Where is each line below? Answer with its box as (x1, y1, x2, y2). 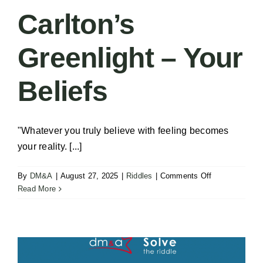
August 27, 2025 (60, 171, 119, 181)
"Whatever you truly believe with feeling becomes (18, 126, 229, 136)
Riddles (126, 171, 153, 181)
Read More (18, 184, 56, 194)
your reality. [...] (18, 141, 82, 152)
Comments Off (160, 171, 212, 181)
